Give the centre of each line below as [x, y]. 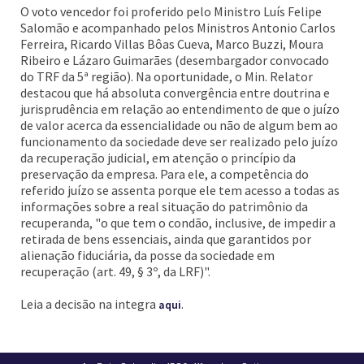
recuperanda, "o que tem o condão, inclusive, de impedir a [178, 223]
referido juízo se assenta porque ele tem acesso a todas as [180, 190]
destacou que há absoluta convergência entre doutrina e [175, 93]
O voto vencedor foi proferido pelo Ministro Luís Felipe [171, 11]
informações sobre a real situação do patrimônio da [164, 206]
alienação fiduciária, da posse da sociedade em [147, 255]
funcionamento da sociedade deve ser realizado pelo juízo [179, 141]
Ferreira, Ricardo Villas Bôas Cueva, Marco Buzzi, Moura [172, 44]
